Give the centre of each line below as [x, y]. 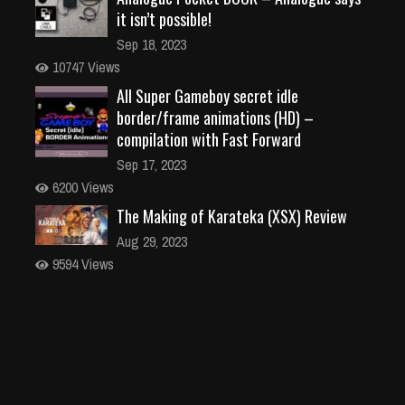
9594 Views [81, 264]
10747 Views [85, 66]
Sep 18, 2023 [151, 44]
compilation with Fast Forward [209, 139]
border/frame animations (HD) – [215, 117]
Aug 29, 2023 [152, 241]
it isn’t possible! [164, 19]
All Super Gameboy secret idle [207, 95]
